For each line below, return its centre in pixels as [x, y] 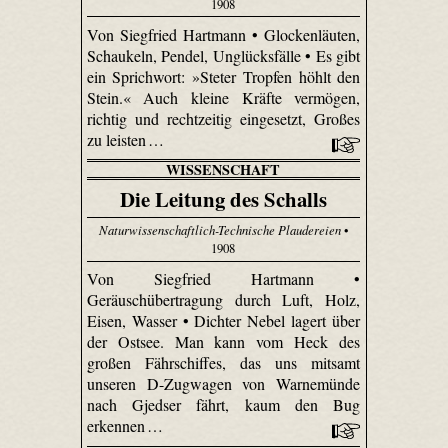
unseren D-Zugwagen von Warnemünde [223, 384]
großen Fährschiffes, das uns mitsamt [223, 363]
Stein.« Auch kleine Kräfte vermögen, [223, 97]
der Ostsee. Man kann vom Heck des [223, 342]
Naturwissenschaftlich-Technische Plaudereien [219, 230]
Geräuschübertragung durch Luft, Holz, [223, 300]
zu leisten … [127, 139]
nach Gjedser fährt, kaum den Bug [223, 405]
